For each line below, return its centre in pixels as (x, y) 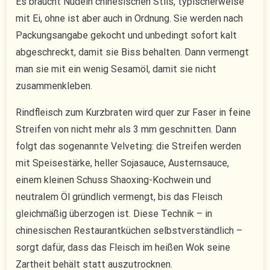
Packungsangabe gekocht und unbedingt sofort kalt (127, 36)
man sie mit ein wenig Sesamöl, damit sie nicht (116, 69)
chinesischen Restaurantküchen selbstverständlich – (129, 231)
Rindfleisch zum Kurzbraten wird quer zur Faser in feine (133, 113)
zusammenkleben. (54, 86)
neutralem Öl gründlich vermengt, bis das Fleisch (119, 197)
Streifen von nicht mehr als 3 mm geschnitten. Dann (126, 130)
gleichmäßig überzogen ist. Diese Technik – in (114, 214)
